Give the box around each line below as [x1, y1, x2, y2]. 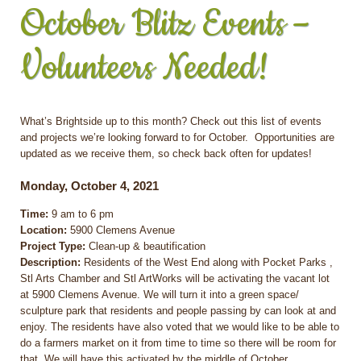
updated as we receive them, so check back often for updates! [20, 147, 312, 160]
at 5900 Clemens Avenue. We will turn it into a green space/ [20, 288, 299, 301]
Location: [20, 224, 67, 237]
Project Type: [20, 240, 85, 253]
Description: [20, 256, 81, 269]
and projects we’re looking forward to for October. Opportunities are [20, 131, 334, 144]
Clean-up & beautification [85, 240, 205, 253]
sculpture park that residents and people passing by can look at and [20, 305, 336, 317]
